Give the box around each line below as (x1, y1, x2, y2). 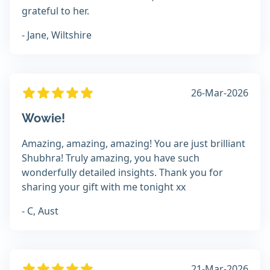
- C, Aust (22, 204, 58, 218)
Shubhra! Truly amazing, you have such (22, 151, 199, 165)
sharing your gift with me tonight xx (22, 180, 186, 194)
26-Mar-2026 (191, 86, 248, 100)
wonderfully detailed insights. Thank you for (22, 166, 223, 180)
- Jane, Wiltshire (22, 28, 92, 42)
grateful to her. (22, 4, 89, 18)
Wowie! (22, 111, 65, 126)
